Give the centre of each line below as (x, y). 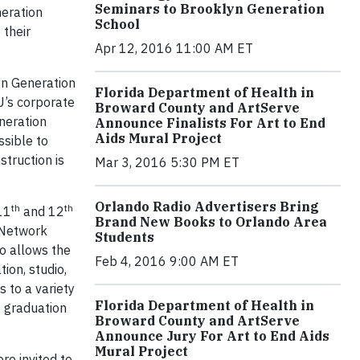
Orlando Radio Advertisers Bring (207, 207)
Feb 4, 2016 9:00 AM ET (167, 262)
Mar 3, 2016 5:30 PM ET (167, 163)
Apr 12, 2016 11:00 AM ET (174, 49)
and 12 (42, 211)
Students (125, 237)
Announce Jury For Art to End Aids (212, 336)
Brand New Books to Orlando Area (211, 222)
